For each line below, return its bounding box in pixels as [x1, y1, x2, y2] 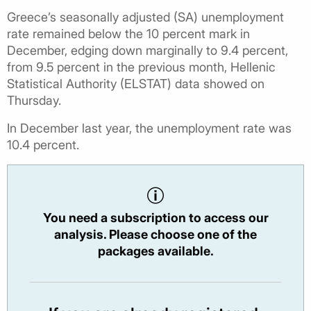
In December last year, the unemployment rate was [7, 121, 292, 136]
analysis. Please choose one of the [54, 227, 257, 242]
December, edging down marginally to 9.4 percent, [7, 43, 288, 58]
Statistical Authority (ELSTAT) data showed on [7, 76, 264, 92]
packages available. [97, 244, 214, 259]
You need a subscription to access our [42, 210, 269, 226]
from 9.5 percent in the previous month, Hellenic [7, 60, 276, 75]
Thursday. [7, 93, 61, 108]
